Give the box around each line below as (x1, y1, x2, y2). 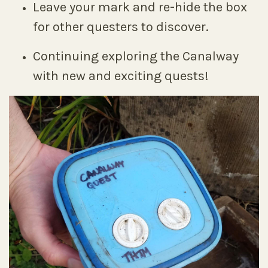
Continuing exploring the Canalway (33, 48, 239, 64)
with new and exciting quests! (33, 68, 209, 84)
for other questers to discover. (33, 19, 209, 35)
